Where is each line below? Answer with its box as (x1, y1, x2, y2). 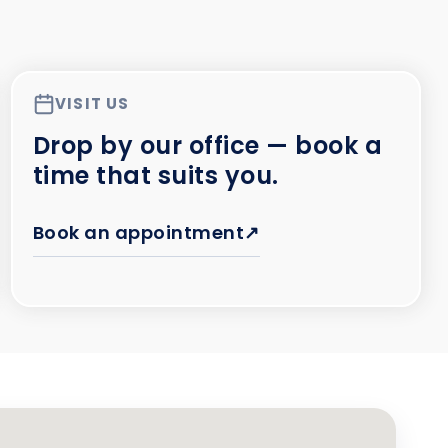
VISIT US (54, 92, 130, 114)
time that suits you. (32, 158, 279, 192)
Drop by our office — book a (32, 128, 383, 162)
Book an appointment (32, 219, 245, 245)
